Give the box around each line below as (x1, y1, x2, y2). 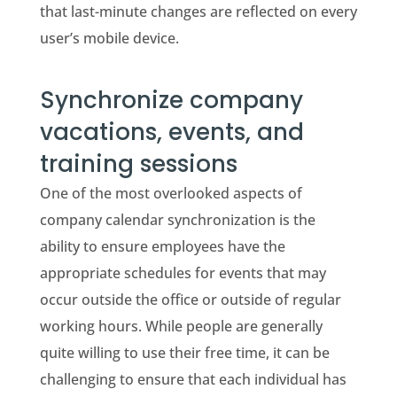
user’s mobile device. (39, 27, 179, 48)
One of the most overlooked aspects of (39, 183, 302, 203)
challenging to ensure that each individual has (39, 369, 346, 389)
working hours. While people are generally (39, 315, 323, 336)
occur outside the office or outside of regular (39, 289, 341, 309)
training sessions (39, 147, 237, 180)
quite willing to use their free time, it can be (39, 342, 330, 362)
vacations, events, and (39, 115, 304, 148)
